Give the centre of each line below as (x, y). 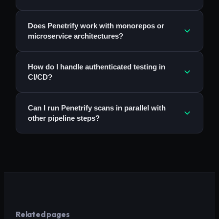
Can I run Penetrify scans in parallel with (97, 108)
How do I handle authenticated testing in (97, 67)
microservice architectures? (76, 36)
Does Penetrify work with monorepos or (96, 26)
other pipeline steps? (64, 118)
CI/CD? (40, 77)
